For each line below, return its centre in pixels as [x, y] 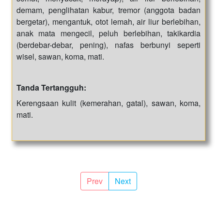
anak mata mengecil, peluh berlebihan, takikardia [108, 33]
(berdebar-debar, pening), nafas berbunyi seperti [108, 45]
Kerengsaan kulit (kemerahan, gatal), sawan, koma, [108, 103]
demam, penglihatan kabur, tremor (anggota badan [108, 10]
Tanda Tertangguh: [51, 87]
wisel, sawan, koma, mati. [60, 56]
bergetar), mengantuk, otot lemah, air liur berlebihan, [108, 21]
